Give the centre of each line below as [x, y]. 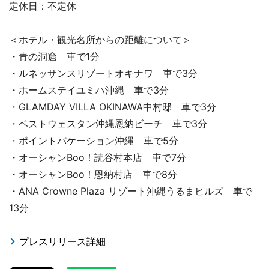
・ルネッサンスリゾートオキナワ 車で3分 [103, 74]
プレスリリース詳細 [62, 242]
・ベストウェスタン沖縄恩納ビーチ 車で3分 [108, 124]
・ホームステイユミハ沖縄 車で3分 [89, 90]
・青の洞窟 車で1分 [54, 57]
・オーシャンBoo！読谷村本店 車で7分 [98, 158]
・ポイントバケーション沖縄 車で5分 [94, 141]
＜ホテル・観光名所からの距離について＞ [100, 40]
